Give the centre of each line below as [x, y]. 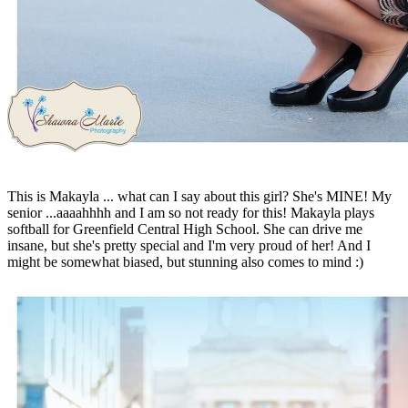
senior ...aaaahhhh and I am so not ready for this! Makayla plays [191, 212]
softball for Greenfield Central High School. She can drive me [185, 229]
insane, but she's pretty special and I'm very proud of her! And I [189, 245]
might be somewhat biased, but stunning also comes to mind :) [185, 261]
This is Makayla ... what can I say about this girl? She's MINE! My [199, 196]
